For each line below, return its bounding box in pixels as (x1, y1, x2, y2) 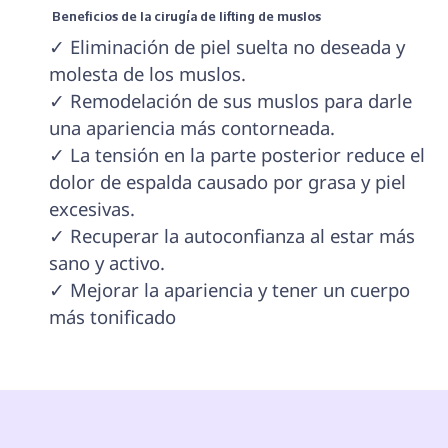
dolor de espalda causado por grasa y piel (48, 169, 411, 195)
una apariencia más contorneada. (48, 115, 335, 141)
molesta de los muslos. (48, 61, 246, 87)
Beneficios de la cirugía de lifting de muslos (51, 3, 324, 29)
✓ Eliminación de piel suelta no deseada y (48, 34, 410, 60)
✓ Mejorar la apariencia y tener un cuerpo (48, 277, 415, 303)
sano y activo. (48, 250, 165, 276)
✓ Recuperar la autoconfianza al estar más (48, 223, 420, 249)
